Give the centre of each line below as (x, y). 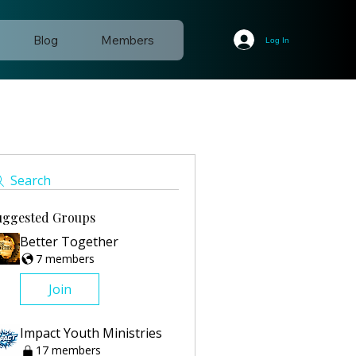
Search (31, 180)
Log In (277, 40)
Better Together (69, 242)
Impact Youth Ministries (91, 333)
